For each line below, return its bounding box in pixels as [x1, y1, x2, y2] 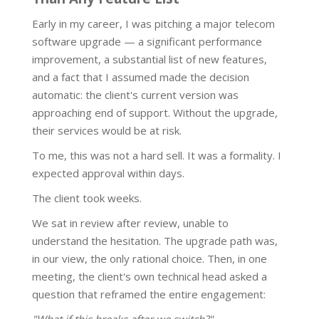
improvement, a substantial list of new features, [32, 52, 267, 67]
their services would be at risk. [32, 123, 182, 138]
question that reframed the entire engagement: [32, 287, 266, 302]
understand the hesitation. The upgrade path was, [32, 234, 278, 249]
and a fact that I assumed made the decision [32, 70, 249, 85]
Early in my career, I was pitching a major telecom [32, 16, 275, 31]
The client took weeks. [32, 191, 142, 206]
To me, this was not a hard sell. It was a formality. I [32, 148, 281, 163]
